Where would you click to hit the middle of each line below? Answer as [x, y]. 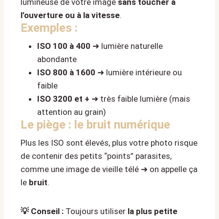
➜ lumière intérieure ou [139, 73]
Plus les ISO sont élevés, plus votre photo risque [109, 143]
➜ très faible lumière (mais [140, 99]
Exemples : [49, 28]
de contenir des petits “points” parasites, [96, 156]
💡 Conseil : [42, 211]
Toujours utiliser [96, 211]
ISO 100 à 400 [64, 46]
